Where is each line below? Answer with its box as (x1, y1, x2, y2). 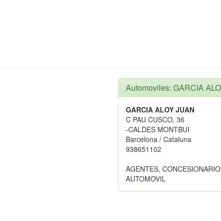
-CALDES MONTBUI (126, 124, 189, 134)
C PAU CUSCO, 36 (126, 114, 184, 124)
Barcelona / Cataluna (126, 134, 191, 144)
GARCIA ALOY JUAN (126, 105, 194, 114)
